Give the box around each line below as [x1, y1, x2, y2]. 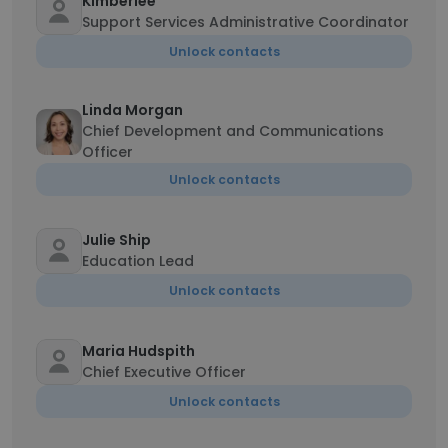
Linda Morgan [82, 100, 183, 120]
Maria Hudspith [82, 341, 195, 361]
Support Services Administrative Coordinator [82, 12, 409, 32]
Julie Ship [82, 230, 151, 250]
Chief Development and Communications [82, 121, 384, 141]
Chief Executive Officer [82, 362, 246, 382]
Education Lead [82, 251, 194, 271]
